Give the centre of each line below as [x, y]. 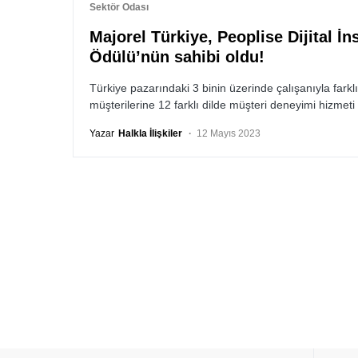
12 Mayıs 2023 [229, 133]
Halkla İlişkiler [150, 133]
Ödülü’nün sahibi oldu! [177, 57]
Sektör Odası [119, 7]
